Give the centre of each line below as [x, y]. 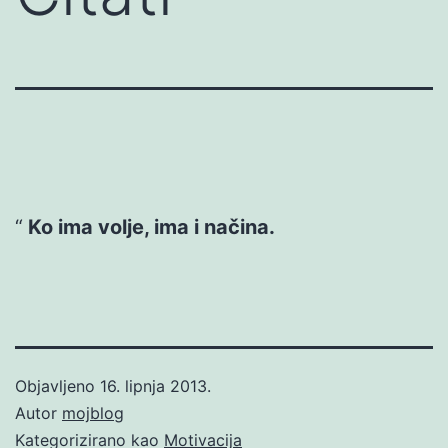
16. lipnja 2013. [155, 385]
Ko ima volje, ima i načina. [151, 226]
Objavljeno [57, 385]
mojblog [93, 412]
